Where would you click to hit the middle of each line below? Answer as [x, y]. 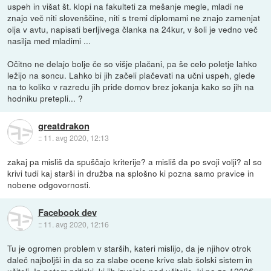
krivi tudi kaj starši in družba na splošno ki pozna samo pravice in [131, 173]
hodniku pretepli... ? [45, 98]
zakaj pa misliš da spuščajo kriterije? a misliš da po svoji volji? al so [135, 162]
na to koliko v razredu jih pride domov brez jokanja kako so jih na [131, 87]
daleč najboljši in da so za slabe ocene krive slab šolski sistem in [130, 260]
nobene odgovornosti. [49, 185]
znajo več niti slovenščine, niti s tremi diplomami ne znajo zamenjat [134, 18]
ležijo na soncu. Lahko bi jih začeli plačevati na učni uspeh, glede [132, 75]
